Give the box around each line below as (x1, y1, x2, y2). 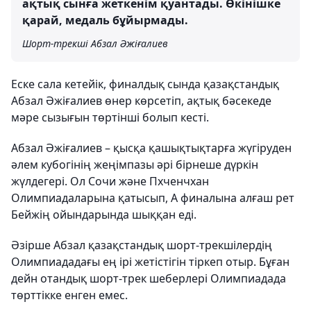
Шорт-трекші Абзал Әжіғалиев (22, 36, 168, 50)
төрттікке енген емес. (11, 287, 128, 303)
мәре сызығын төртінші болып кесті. (11, 109, 209, 125)
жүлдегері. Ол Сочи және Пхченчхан (11, 173, 209, 189)
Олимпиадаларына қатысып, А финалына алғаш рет (11, 190, 294, 205)
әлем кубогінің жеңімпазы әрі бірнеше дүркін (11, 156, 258, 172)
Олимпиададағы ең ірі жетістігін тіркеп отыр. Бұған (11, 253, 289, 269)
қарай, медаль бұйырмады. (22, 12, 191, 28)
